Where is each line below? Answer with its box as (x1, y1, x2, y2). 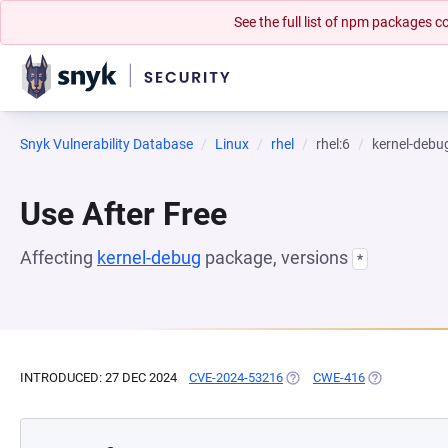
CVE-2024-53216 (189, 370, 283, 385)
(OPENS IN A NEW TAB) (283, 370, 420, 385)
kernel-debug (97, 247, 201, 268)
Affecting (20, 247, 97, 268)
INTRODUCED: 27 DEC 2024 (20, 370, 177, 385)
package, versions (201, 247, 352, 268)
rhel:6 (316, 136, 350, 152)
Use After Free (20, 195, 227, 233)
